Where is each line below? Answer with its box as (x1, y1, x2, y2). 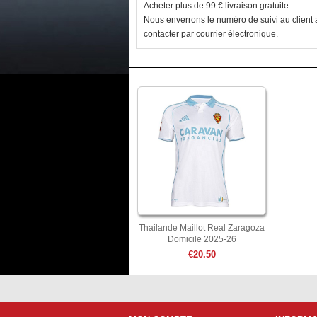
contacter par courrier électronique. (144, 29, 278, 39)
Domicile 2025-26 (167, 234, 236, 244)
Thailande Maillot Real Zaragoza (139, 223, 265, 233)
